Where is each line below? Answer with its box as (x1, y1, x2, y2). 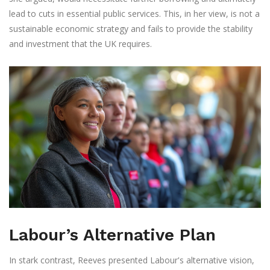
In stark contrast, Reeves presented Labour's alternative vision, (9, 254, 254, 266)
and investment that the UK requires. (9, 38, 152, 50)
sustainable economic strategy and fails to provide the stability (9, 23, 253, 35)
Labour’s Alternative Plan (9, 225, 216, 245)
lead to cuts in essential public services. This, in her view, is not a (9, 8, 260, 20)
